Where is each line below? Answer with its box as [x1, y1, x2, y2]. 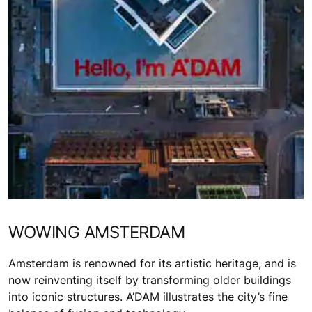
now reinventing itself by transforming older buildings [8, 272, 291, 287]
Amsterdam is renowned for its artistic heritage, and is [8, 256, 296, 270]
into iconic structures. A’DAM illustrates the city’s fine [8, 289, 288, 304]
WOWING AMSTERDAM [8, 221, 185, 242]
